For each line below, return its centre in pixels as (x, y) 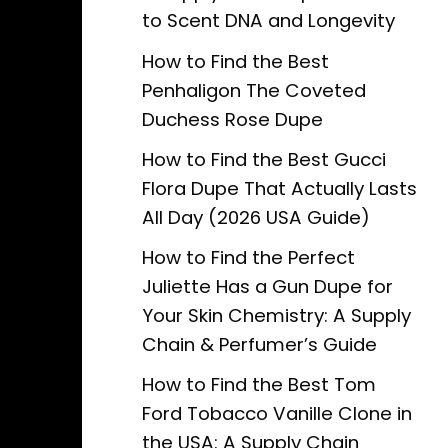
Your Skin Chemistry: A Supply (276, 315)
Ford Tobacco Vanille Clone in (277, 413)
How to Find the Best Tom (259, 384)
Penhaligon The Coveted (254, 90)
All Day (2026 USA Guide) (256, 217)
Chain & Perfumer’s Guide (259, 344)
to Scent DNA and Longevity (268, 21)
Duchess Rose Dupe (232, 119)
